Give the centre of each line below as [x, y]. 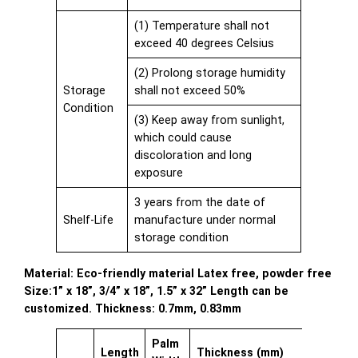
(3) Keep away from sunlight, [209, 120]
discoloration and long [193, 155]
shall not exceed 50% [189, 91]
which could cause [183, 138]
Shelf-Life [88, 220]
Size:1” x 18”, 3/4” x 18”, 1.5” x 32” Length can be [157, 290]
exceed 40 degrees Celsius [204, 44]
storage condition [181, 238]
